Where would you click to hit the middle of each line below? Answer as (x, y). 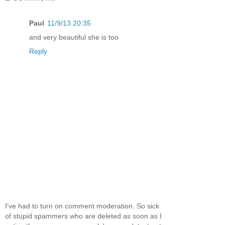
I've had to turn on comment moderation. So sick (82, 206)
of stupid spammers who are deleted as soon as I (83, 216)
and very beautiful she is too (74, 37)
